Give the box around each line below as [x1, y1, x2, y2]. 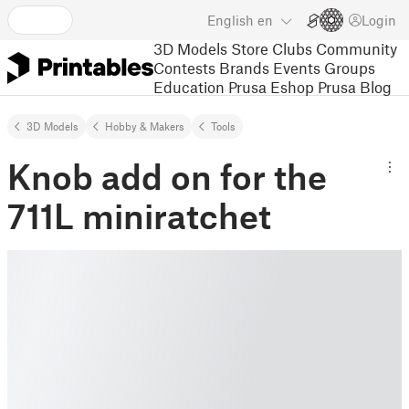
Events [273, 58, 320, 77]
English [207, 12, 254, 28]
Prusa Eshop [228, 77, 314, 96]
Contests [153, 58, 215, 77]
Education [153, 77, 225, 96]
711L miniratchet [7, 194, 271, 236]
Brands [219, 58, 269, 77]
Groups [324, 58, 375, 77]
